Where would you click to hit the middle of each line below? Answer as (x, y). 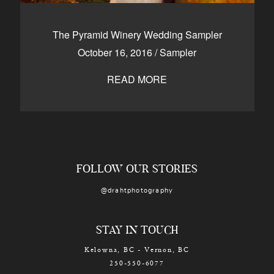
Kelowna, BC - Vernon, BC (137, 249)
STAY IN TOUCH (137, 231)
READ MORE (137, 79)
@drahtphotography (137, 191)
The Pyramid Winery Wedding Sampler (137, 35)
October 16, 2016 (116, 52)
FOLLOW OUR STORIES (137, 170)
